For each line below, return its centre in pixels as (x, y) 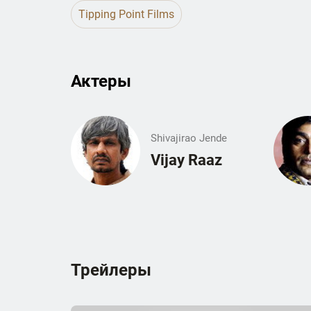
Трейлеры (111, 270)
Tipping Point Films (126, 15)
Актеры (101, 81)
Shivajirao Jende (189, 138)
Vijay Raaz (186, 160)
